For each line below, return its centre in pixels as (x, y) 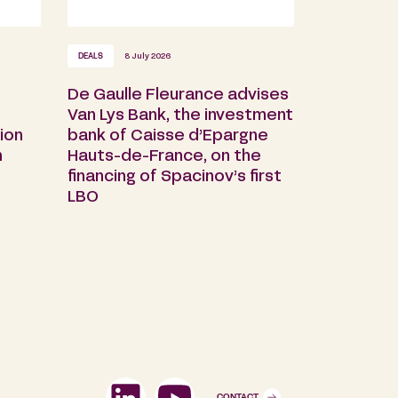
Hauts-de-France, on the (164, 157)
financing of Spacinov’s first (175, 178)
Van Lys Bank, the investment (180, 116)
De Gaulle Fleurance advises (178, 96)
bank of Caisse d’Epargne (168, 137)
